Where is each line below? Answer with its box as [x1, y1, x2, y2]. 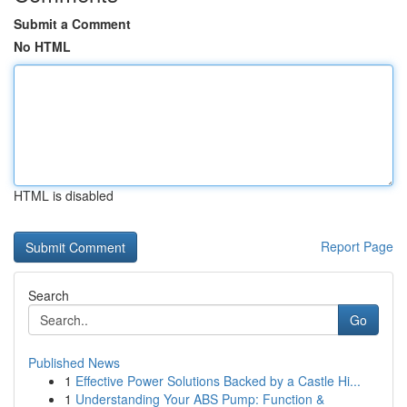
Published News [28, 353, 120, 372]
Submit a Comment [14, 15, 131, 33]
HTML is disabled [14, 186, 114, 204]
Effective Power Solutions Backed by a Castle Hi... [75, 372, 361, 390]
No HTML [14, 37, 71, 55]
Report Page [321, 237, 393, 255]
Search [28, 286, 69, 304]
